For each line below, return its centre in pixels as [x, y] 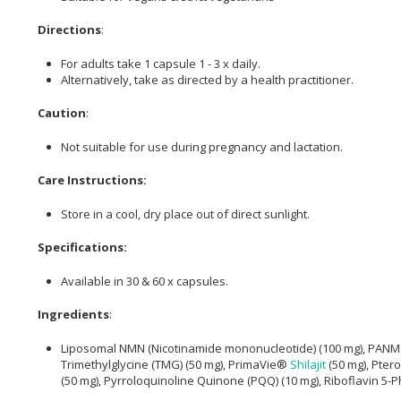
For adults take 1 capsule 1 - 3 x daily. [161, 63]
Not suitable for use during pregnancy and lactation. [202, 146]
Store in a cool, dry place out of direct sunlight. [185, 213]
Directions [69, 30]
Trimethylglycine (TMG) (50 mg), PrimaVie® [175, 364]
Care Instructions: [92, 180]
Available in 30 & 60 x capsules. [145, 281]
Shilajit [308, 364]
